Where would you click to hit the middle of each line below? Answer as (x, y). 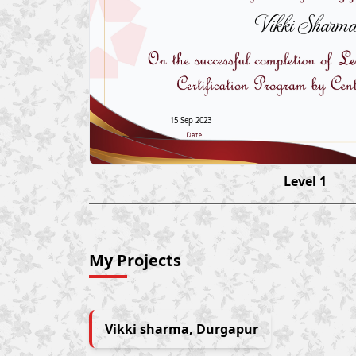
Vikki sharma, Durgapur (182, 329)
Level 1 (305, 182)
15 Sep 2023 (191, 121)
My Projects (135, 261)
